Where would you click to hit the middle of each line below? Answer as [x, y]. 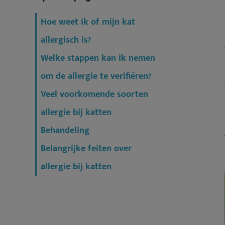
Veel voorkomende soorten [94, 95]
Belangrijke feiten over [86, 149]
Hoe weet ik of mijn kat [88, 22]
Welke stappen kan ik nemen [98, 59]
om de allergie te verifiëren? [96, 77]
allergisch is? [66, 40]
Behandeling [65, 131]
